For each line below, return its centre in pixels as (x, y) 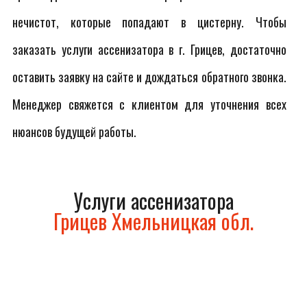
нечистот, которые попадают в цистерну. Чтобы (149, 22)
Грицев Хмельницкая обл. (153, 221)
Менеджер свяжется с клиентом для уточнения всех (149, 104)
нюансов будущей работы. (74, 132)
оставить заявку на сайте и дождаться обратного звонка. (149, 77)
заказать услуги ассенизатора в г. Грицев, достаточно (149, 49)
